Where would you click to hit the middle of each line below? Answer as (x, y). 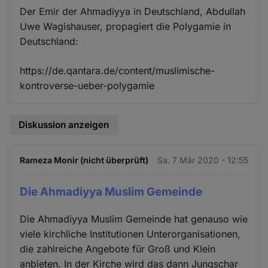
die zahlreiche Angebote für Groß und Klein (118, 249)
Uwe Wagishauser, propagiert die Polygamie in (126, 27)
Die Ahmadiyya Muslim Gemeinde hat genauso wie (134, 219)
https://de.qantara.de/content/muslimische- (118, 71)
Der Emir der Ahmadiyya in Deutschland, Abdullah (133, 12)
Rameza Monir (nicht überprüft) (84, 160)
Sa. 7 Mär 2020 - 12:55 (202, 160)
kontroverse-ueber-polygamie (87, 86)
